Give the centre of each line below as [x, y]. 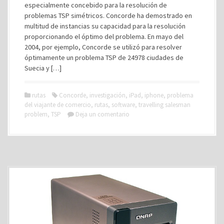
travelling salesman [164, 105]
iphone [154, 95]
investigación [107, 95]
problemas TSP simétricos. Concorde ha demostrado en [108, 16]
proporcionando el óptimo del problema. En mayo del [104, 37]
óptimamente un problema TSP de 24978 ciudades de [104, 58]
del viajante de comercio [58, 105]
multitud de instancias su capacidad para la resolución [105, 26]
